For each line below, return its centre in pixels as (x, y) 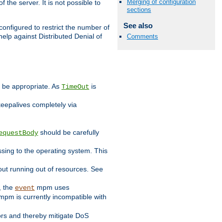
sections (139, 10)
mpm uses (52, 188)
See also (138, 26)
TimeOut (75, 87)
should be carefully (69, 133)
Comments (142, 36)
